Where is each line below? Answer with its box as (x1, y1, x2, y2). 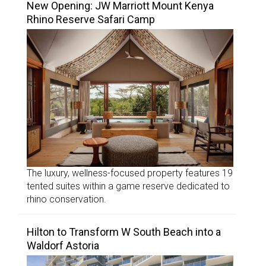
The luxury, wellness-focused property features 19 (27, 167, 233, 179)
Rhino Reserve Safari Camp (27, 12, 155, 26)
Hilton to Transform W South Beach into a (27, 225, 221, 238)
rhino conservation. (27, 193, 106, 205)
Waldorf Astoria (27, 239, 99, 252)
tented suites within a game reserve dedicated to (27, 180, 230, 192)
